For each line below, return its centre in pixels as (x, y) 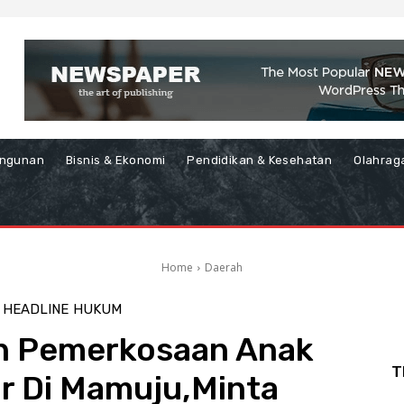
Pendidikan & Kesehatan (260, 160)
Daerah (224, 267)
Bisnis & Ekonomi (116, 160)
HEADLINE (35, 309)
